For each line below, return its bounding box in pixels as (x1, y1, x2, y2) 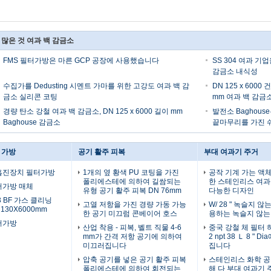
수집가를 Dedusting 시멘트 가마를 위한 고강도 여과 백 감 (3, 82, 189, 90)
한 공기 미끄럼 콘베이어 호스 (83, 209, 177, 218)
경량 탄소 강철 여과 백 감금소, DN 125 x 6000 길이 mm (3, 107, 183, 116)
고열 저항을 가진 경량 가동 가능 (83, 200, 186, 209)
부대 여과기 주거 (204, 148, 258, 156)
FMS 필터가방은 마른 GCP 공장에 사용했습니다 (3, 56, 159, 65)
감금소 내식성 (212, 67, 258, 76)
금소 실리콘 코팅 (3, 93, 57, 101)
